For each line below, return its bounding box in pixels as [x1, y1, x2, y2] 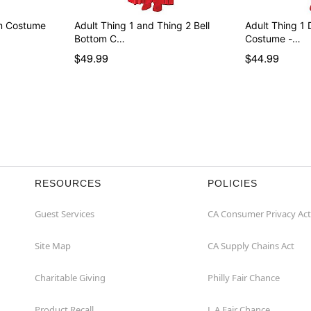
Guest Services [35, 207, 94, 220]
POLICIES [208, 177, 258, 189]
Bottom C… [74, 32, 125, 44]
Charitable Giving [35, 271, 106, 284]
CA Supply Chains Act [208, 239, 294, 252]
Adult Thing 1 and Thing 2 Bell [74, 19, 210, 31]
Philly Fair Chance [208, 271, 280, 284]
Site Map [35, 239, 71, 252]
